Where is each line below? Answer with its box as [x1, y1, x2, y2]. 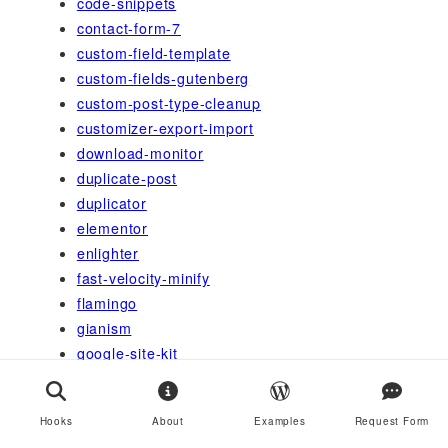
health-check [76, 418, 168, 439]
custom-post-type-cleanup [76, 93, 261, 114]
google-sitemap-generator [76, 368, 261, 389]
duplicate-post [76, 168, 177, 189]
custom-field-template [76, 43, 231, 64]
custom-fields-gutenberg [76, 68, 250, 89]
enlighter [76, 243, 139, 264]
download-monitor [76, 143, 204, 164]
